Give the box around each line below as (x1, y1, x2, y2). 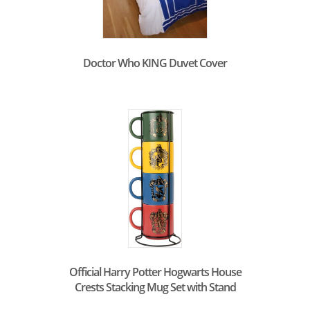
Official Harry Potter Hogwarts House (69, 264, 241, 280)
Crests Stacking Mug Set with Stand (74, 279, 236, 295)
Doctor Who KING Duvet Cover (83, 55, 227, 71)
